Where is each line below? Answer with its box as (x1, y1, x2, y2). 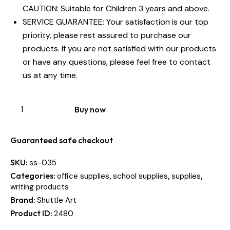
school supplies (113, 171, 168, 182)
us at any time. (23, 70, 78, 81)
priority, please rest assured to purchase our (23, 30, 191, 41)
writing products (10, 182, 69, 193)
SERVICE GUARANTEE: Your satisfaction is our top (23, 16, 208, 28)
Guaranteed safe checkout (10, 135, 113, 146)
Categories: (10, 170, 57, 181)
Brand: (10, 195, 37, 205)
